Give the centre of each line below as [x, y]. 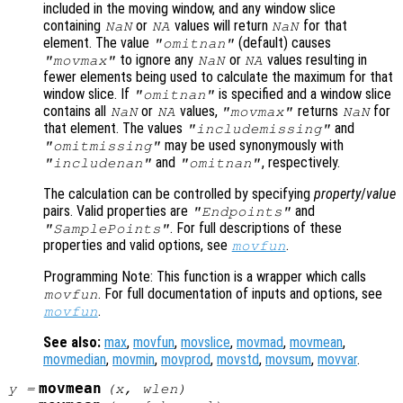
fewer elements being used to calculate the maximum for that [218, 77]
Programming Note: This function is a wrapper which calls [205, 277]
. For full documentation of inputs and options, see [241, 294]
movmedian [75, 360]
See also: [72, 343]
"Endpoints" [242, 212]
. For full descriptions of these [256, 228]
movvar [337, 360]
